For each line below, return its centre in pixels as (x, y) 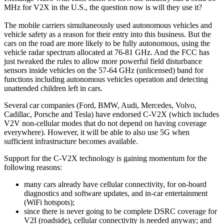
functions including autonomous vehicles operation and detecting (106, 79)
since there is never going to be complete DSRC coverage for (120, 211)
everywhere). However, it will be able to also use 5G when (97, 132)
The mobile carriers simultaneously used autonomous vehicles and (108, 25)
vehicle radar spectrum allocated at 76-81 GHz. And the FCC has (107, 52)
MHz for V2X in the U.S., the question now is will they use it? (103, 7)
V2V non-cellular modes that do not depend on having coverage (105, 123)
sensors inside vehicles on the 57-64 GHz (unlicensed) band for (104, 70)
